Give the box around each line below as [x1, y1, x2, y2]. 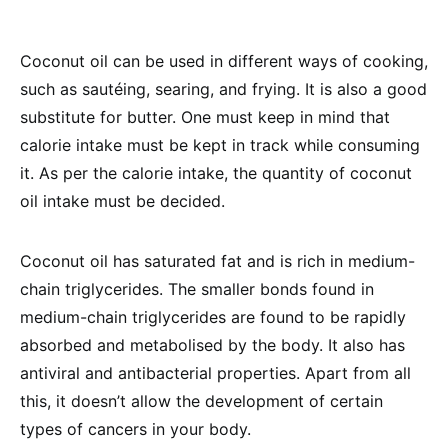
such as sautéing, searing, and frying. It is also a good [20, 79, 427, 99]
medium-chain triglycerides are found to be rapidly [20, 307, 406, 327]
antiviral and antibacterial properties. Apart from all [20, 363, 411, 383]
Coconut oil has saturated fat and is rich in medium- [20, 251, 415, 271]
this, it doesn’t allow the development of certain [20, 391, 383, 411]
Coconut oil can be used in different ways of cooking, [20, 51, 428, 71]
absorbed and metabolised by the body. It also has [20, 335, 405, 355]
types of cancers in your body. [20, 419, 251, 439]
